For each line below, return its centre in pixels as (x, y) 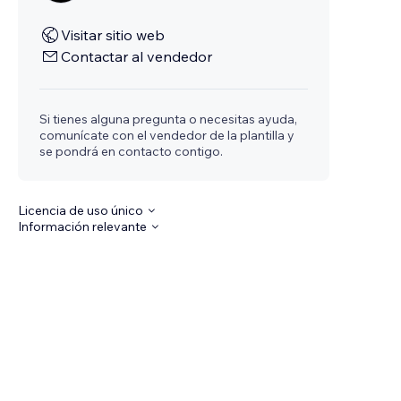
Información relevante (83, 226)
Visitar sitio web (113, 35)
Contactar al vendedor (137, 56)
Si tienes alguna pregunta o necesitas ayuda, (169, 119)
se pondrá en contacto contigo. (132, 151)
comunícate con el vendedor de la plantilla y (167, 135)
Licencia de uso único (81, 210)
